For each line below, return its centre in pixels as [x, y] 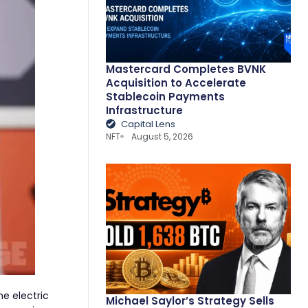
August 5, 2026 [163, 136]
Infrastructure [144, 110]
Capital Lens [148, 124]
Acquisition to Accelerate [176, 82]
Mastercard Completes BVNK [186, 69]
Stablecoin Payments [165, 96]
